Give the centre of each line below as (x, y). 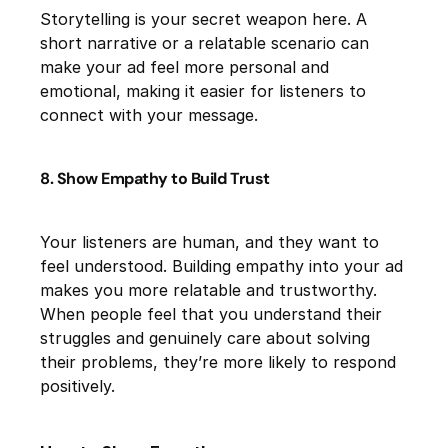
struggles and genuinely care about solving (205, 338)
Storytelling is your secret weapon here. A (203, 19)
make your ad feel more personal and (184, 67)
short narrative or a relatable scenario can (204, 43)
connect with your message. (149, 115)
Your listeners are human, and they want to (209, 242)
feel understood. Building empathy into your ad (221, 266)
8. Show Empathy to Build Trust (155, 179)
